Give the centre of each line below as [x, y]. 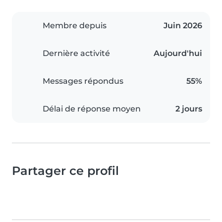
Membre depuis [75, 26]
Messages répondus [83, 81]
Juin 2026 [183, 26]
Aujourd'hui [178, 54]
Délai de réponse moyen [92, 109]
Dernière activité [76, 54]
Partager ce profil [65, 171]
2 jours [189, 109]
